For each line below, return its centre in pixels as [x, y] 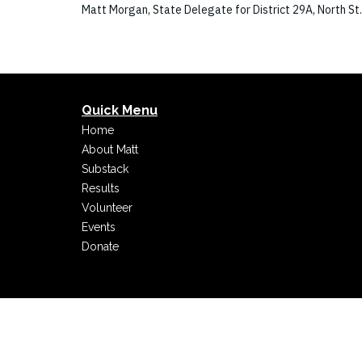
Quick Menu [120, 111]
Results [101, 189]
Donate [100, 247]
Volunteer [107, 208]
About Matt [110, 150]
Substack [105, 169]
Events [99, 227]
